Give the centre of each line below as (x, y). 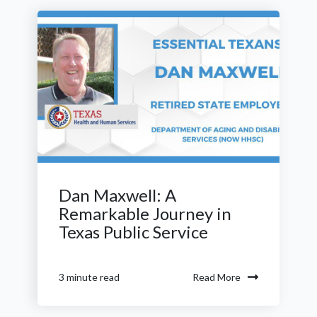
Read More (217, 277)
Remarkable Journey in (145, 214)
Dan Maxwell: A (117, 195)
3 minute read (89, 277)
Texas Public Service (133, 232)
